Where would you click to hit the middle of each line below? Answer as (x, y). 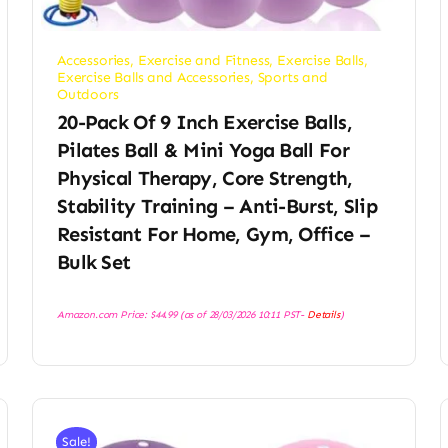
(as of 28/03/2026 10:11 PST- (241, 315)
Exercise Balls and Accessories (153, 78)
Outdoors (87, 95)
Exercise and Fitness (203, 61)
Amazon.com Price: (103, 315)
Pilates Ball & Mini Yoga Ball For (202, 150)
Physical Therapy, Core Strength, (204, 178)
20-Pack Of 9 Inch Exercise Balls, (204, 122)
